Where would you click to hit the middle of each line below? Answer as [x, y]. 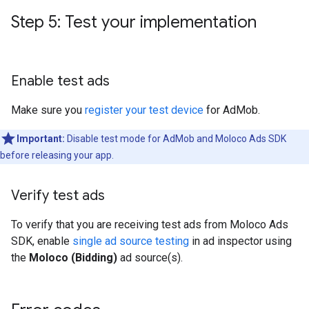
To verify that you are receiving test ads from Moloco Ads [150, 224]
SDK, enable [42, 241]
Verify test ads [58, 195]
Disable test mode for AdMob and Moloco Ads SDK [176, 138]
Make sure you [48, 110]
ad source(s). [150, 257]
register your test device [144, 110]
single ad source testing [131, 241]
